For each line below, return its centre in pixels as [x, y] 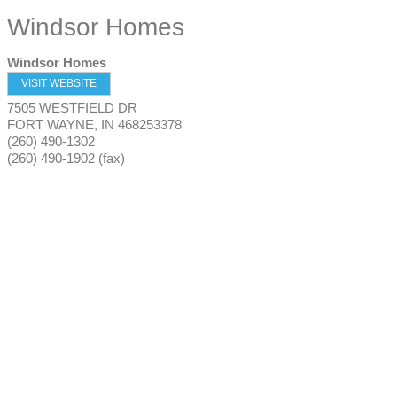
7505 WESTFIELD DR [72, 108]
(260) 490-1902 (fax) [66, 158]
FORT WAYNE [51, 125]
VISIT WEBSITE [59, 83]
